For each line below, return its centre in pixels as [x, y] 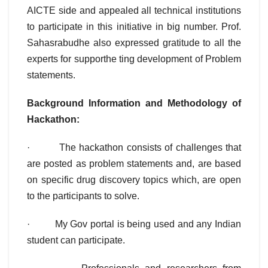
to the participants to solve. [83, 196]
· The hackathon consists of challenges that [134, 148]
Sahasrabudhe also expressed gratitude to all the [134, 43]
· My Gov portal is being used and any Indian [134, 224]
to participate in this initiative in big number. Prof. [134, 27]
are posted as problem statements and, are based [134, 164]
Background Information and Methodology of [134, 103]
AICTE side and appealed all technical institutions [134, 11]
